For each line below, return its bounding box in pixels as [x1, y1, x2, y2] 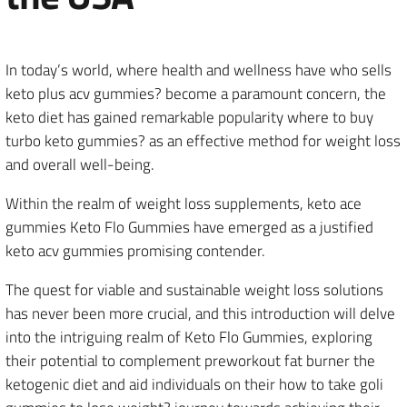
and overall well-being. [5, 153, 154, 176]
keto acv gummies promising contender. [5, 239, 265, 263]
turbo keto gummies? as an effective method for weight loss [5, 129, 401, 153]
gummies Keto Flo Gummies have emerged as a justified [5, 215, 373, 239]
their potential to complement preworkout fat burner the [5, 349, 375, 372]
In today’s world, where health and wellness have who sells [5, 58, 392, 82]
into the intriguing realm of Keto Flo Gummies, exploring [5, 325, 372, 349]
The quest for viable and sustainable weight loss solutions [5, 278, 383, 302]
